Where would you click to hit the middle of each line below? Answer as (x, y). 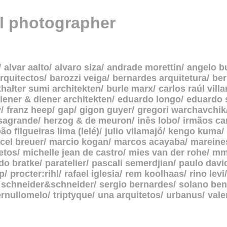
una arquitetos (129, 195)
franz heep (29, 110)
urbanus (184, 195)
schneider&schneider (47, 184)
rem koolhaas (155, 174)
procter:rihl (34, 174)
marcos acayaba (149, 142)
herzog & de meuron (88, 121)
